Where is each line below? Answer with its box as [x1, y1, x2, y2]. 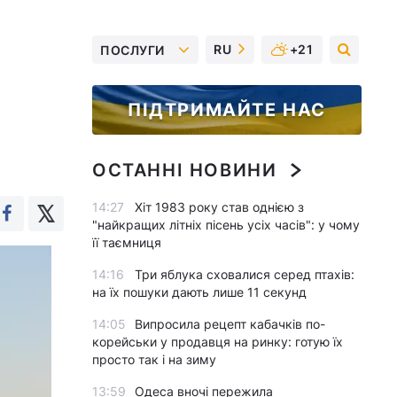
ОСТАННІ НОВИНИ [92, 160, 277, 181]
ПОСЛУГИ [100, 42, 165, 58]
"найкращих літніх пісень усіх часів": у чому [92, 217, 360, 232]
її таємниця [92, 235, 161, 250]
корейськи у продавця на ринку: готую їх [92, 334, 343, 349]
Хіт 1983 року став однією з [135, 199, 304, 214]
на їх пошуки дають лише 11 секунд [92, 284, 307, 300]
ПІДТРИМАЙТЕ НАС [128, 99, 326, 121]
